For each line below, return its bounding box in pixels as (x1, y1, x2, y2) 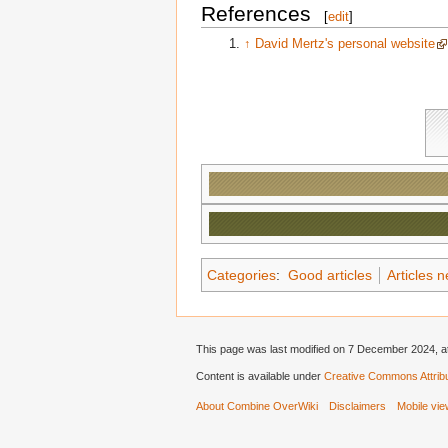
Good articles (287, 266, 372, 283)
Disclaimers (329, 399, 387, 412)
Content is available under (196, 369, 324, 382)
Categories (207, 266, 276, 283)
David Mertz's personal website (254, 36, 435, 52)
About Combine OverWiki (196, 399, 318, 412)
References (201, 2, 311, 26)
